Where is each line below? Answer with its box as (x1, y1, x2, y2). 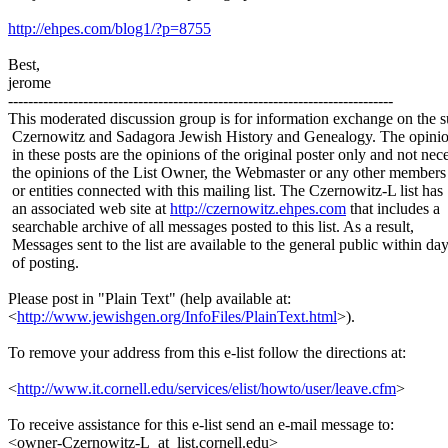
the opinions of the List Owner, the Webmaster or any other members (8, 163, 446, 181)
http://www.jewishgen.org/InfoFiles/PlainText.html (17, 307, 337, 325)
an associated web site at (8, 199, 170, 217)
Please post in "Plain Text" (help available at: (8, 289, 291, 307)
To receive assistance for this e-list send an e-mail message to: (8, 415, 394, 433)
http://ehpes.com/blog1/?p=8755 (8, 19, 211, 37)
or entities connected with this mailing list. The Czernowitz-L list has (8, 181, 443, 199)
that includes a (346, 199, 440, 217)
